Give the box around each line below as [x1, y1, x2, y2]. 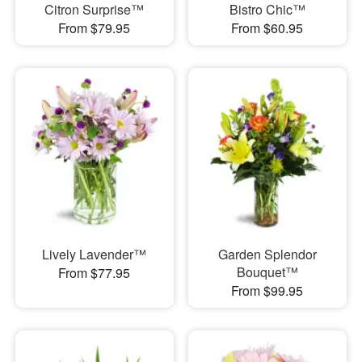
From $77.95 [58, 263, 131, 283]
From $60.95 [231, 19, 304, 37]
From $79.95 [58, 19, 131, 37]
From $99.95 [231, 281, 304, 301]
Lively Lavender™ [42, 245, 147, 264]
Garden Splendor [217, 245, 317, 264]
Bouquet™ [236, 263, 298, 282]
